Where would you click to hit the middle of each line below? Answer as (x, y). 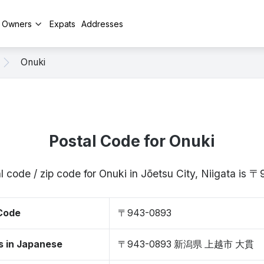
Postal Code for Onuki (132, 141)
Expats (62, 24)
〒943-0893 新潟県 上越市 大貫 (186, 244)
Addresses (102, 24)
